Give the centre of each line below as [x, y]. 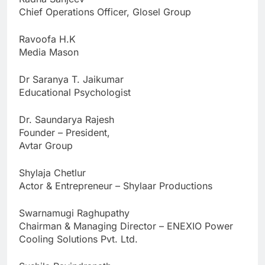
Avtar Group [46, 145]
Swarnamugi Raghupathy [74, 213]
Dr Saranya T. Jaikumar [71, 79]
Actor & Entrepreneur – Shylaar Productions [116, 185]
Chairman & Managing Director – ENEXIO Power [126, 226]
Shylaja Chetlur [52, 172]
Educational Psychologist [75, 92]
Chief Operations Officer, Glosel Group [105, 12]
